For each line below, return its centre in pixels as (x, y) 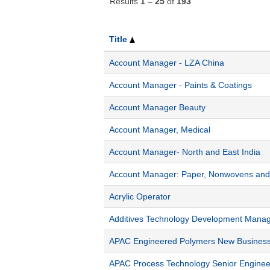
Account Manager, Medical (160, 129)
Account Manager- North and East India (185, 152)
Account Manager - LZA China (167, 62)
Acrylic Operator (140, 196)
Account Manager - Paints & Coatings (181, 85)
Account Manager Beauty (157, 107)
